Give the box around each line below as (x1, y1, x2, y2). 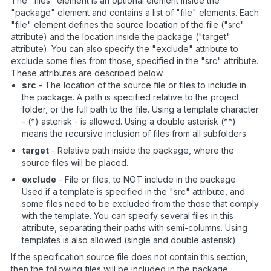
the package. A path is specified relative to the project (22, 91, 239, 102)
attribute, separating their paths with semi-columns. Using (22, 222, 247, 233)
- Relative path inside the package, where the (49, 145, 234, 155)
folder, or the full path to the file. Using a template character (22, 103, 259, 114)
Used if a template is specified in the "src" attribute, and (22, 186, 245, 197)
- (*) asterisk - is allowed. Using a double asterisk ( (22, 116, 224, 126)
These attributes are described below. (11, 67, 164, 78)
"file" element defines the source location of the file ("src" (11, 19, 244, 30)
